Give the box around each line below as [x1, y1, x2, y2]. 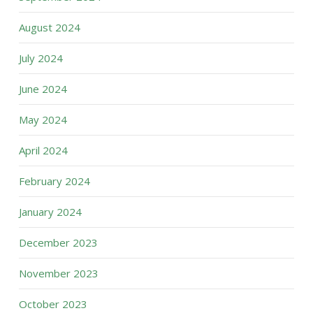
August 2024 [18, 20, 80, 34]
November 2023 [18, 266, 99, 280]
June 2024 [18, 82, 67, 96]
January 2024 [18, 205, 82, 219]
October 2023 [18, 297, 87, 311]
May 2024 [18, 112, 67, 126]
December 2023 [18, 235, 98, 249]
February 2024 [18, 174, 90, 188]
